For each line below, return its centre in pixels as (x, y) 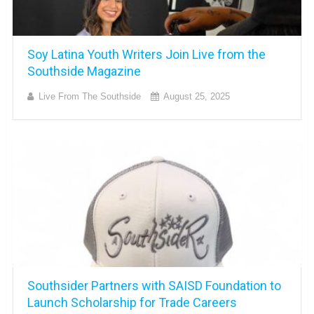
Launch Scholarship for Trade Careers (132, 302)
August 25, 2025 (196, 96)
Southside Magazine (84, 71)
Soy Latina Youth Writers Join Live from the (146, 54)
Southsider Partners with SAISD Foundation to (154, 285)
